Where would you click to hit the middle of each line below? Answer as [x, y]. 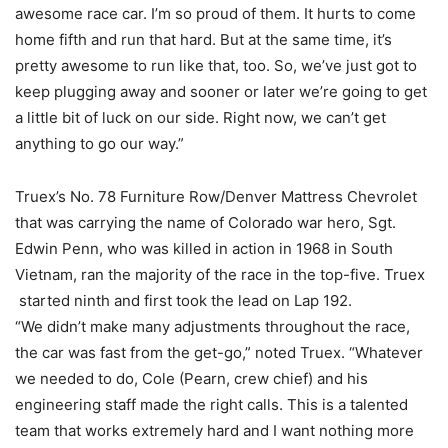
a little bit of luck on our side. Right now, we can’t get [200, 117]
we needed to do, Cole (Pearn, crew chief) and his [191, 378]
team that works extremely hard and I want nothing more [214, 430]
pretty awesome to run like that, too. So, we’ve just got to [216, 65]
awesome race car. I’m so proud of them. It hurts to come [215, 13]
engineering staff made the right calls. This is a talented [211, 404]
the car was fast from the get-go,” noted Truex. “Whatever [219, 352]
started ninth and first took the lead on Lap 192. [183, 300]
